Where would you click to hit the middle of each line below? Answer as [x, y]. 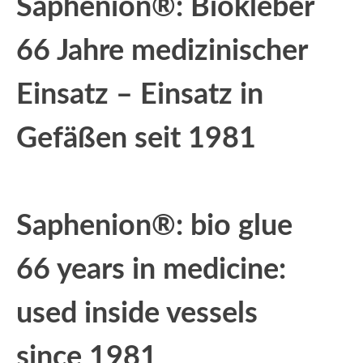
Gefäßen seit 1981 [136, 138]
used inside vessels [137, 313]
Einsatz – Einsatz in [140, 94]
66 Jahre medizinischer [162, 51]
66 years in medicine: [151, 269]
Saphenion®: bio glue [154, 226]
